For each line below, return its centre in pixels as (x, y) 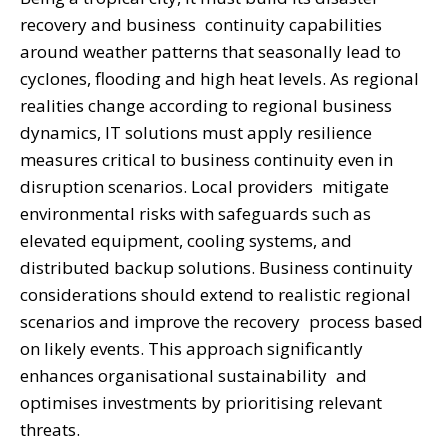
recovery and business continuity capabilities (201, 24)
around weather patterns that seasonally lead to (210, 51)
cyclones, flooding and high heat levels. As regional (219, 78)
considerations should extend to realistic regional (215, 294)
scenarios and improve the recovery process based (221, 321)
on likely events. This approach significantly (191, 348)
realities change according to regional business (206, 105)
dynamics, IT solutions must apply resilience (196, 132)
